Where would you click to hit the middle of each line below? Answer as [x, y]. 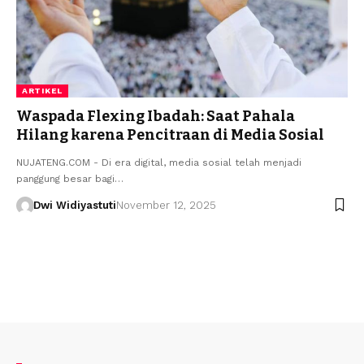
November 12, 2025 [166, 205]
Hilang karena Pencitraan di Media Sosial [170, 134]
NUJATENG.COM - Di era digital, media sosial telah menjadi [159, 162]
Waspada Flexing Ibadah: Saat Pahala [156, 116]
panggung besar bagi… [70, 178]
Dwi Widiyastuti [74, 205]
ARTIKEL [42, 90]
